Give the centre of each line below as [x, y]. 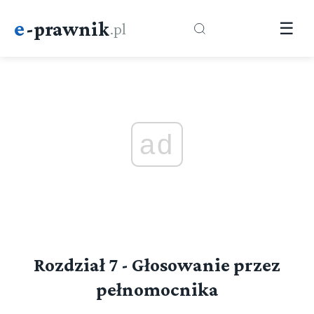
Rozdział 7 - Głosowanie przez [157, 265]
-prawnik [68, 28]
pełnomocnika [157, 289]
